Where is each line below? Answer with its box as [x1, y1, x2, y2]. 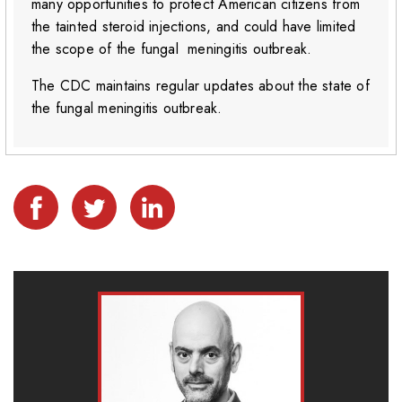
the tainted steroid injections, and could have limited [31, 16, 356, 38]
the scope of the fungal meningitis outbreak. [31, 39, 312, 60]
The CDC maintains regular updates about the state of [31, 75, 370, 97]
